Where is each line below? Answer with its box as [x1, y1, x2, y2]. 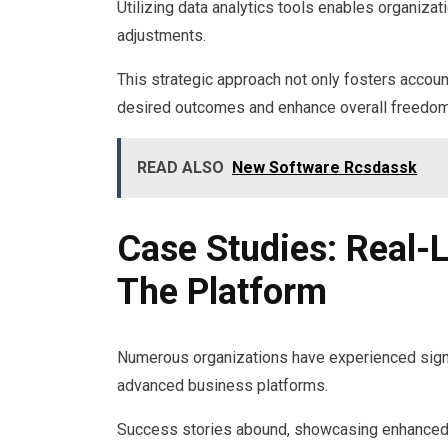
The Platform [117, 270, 327, 313]
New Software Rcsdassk [232, 158, 417, 178]
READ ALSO [137, 158, 224, 178]
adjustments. [117, 26, 206, 46]
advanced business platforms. [117, 375, 328, 395]
